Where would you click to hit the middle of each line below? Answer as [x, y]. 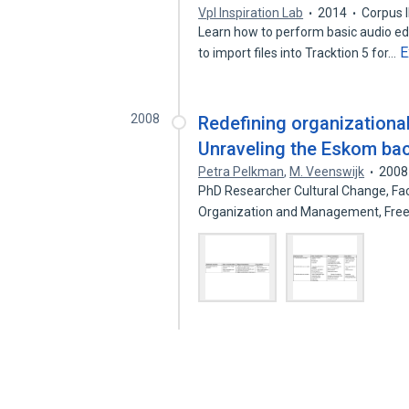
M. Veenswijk [327, 172]
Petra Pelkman [241, 172]
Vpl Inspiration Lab [251, 13]
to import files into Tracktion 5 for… [299, 53]
